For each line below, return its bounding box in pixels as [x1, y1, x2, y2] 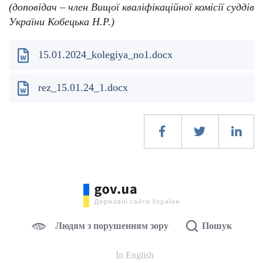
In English [115, 250, 154, 261]
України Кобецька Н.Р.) [9, 16, 114, 28]
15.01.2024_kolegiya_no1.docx [38, 49, 173, 61]
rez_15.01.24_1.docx [38, 82, 128, 94]
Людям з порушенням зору [55, 221, 168, 231]
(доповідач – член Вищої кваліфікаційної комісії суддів [9, 1, 254, 14]
